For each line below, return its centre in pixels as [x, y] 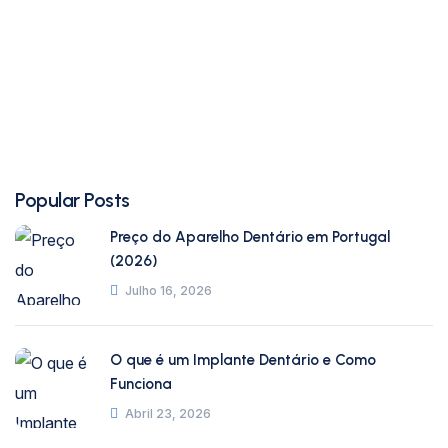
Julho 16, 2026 [168, 290]
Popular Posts [72, 200]
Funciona [141, 384]
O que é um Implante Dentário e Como [243, 360]
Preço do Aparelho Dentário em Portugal [250, 237]
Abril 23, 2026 [168, 413]
